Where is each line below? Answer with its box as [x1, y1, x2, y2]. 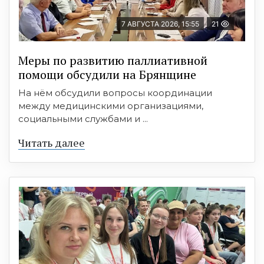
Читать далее [18, 135, 85, 150]
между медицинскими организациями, [18, 100, 203, 111]
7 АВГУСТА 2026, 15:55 [121, 19, 199, 28]
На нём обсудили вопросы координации [18, 87, 212, 98]
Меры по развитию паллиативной [18, 52, 207, 68]
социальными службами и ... [18, 113, 148, 124]
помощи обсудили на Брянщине [18, 66, 196, 82]
